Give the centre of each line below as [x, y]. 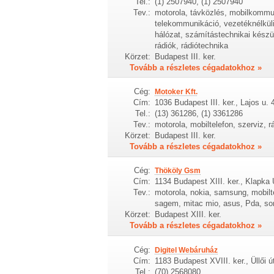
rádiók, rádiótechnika [191, 45]
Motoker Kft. [176, 91]
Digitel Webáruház [186, 250]
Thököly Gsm [177, 171]
